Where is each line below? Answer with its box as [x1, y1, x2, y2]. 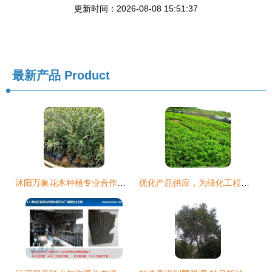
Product [61, 69, 110, 83]
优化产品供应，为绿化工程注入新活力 [241, 178, 250, 188]
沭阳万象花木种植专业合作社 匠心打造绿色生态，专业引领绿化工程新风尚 [117, 178, 126, 188]
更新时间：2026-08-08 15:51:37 [74, 4, 198, 14]
